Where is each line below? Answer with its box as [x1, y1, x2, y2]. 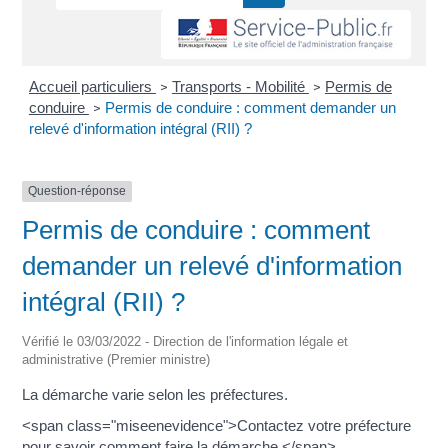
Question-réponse [28, 184, 127, 199]
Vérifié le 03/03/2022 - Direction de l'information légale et [22, 333, 349, 349]
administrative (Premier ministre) [22, 351, 211, 367]
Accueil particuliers [28, 78, 156, 96]
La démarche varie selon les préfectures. [22, 385, 289, 403]
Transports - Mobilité [171, 78, 309, 96]
